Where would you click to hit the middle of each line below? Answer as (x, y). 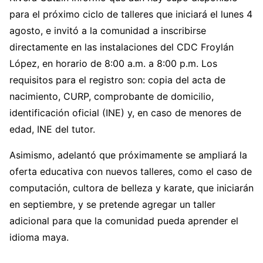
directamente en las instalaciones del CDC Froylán (122, 47)
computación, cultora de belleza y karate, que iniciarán (131, 188)
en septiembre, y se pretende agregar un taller (112, 205)
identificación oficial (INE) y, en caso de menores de (125, 113)
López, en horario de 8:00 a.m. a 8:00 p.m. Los (113, 64)
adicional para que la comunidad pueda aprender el (124, 221)
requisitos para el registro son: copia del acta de (117, 80)
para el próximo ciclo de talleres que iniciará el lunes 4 (131, 14)
